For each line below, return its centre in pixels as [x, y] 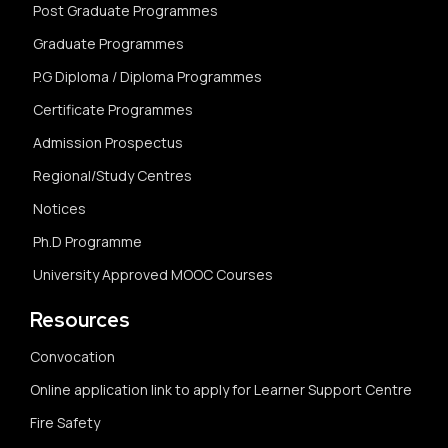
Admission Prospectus [108, 143]
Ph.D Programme [87, 242]
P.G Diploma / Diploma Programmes [147, 77]
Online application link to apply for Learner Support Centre [221, 390]
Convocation [72, 357]
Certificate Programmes [113, 110]
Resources [80, 320]
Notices [59, 209]
